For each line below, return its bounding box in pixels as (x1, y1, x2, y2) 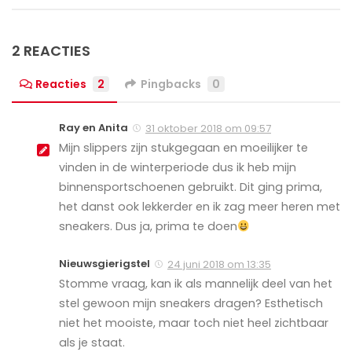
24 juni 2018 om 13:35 (167, 257, 271, 273)
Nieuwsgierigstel (59, 256, 150, 272)
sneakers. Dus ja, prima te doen (59, 218, 237, 235)
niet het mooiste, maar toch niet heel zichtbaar (59, 315, 328, 332)
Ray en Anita (59, 120, 128, 136)
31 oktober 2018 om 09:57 (145, 121, 271, 137)
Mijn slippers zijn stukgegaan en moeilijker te (59, 140, 308, 156)
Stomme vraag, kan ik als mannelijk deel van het (59, 276, 332, 292)
